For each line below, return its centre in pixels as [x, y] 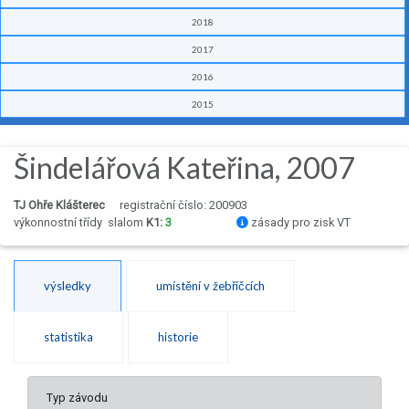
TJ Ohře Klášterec [59, 205]
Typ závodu [77, 398]
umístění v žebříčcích [210, 286]
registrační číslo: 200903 [184, 205]
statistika [68, 337]
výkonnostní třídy [61, 223]
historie [178, 337]
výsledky [68, 286]
